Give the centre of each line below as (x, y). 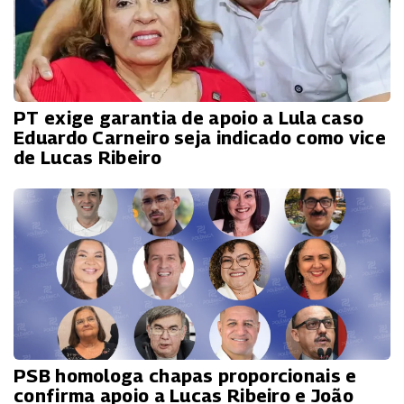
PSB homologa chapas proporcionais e (185, 376)
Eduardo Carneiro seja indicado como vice (200, 138)
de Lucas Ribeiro (87, 157)
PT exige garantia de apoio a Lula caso (189, 118)
